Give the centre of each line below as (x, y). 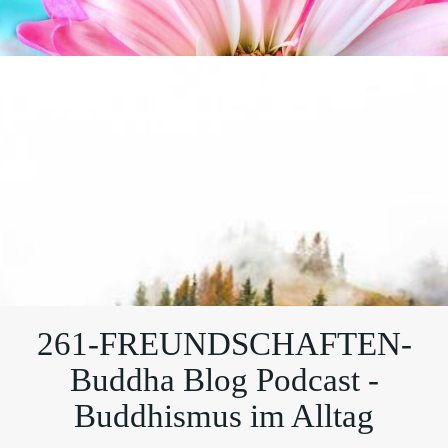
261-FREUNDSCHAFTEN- (224, 344)
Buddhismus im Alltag (224, 416)
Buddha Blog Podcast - (224, 380)
